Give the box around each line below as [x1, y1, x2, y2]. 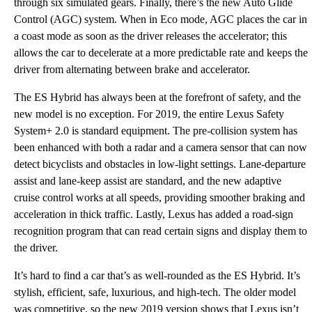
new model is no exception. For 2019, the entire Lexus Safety [14, 108, 284, 120]
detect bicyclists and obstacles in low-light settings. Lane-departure [14, 158, 306, 170]
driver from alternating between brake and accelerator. [14, 63, 250, 75]
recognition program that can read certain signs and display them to [14, 225, 307, 237]
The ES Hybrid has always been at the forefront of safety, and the [14, 91, 301, 103]
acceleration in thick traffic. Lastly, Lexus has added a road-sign [14, 208, 293, 220]
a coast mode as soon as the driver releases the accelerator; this [14, 30, 287, 42]
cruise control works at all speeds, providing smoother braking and [14, 192, 305, 203]
